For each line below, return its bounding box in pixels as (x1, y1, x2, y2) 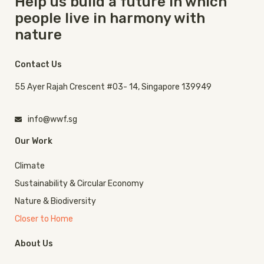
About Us (15, 239, 53, 249)
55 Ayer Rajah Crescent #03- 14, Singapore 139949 (15, 81, 212, 92)
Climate (15, 161, 45, 171)
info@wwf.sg (28, 114, 77, 125)
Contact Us (15, 59, 62, 70)
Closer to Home (15, 214, 73, 225)
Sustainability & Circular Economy (15, 179, 144, 189)
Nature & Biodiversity (15, 196, 96, 207)
